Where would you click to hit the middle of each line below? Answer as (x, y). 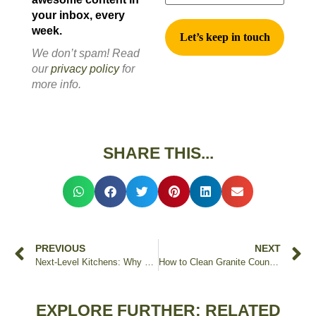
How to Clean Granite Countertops (274, 262)
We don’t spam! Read (86, 53)
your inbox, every (78, 15)
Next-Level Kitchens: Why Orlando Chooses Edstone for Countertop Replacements (149, 262)
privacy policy (85, 68)
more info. (56, 84)
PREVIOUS (60, 248)
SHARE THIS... (158, 153)
